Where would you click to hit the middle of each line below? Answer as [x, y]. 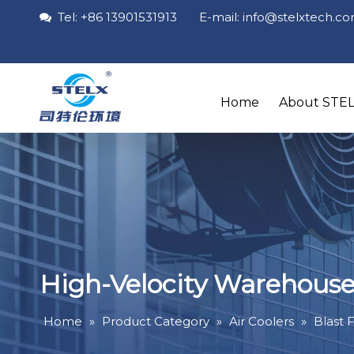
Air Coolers [262, 321]
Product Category [156, 321]
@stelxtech [299, 17]
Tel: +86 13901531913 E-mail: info [158, 17]
